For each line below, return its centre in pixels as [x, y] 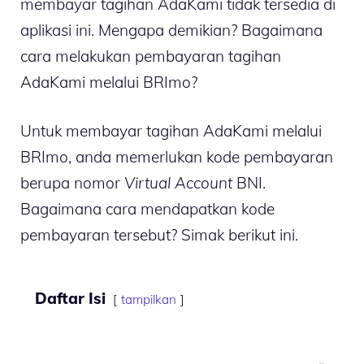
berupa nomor [72, 183]
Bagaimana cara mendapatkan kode [147, 209]
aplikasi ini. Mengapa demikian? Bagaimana [171, 30]
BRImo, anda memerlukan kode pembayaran [177, 157]
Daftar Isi [70, 299]
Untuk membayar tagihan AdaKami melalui [171, 131]
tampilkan [149, 300]
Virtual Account [178, 183]
